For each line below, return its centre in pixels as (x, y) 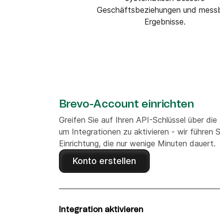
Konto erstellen (104, 161)
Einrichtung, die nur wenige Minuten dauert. (137, 143)
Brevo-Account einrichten (127, 104)
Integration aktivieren (101, 210)
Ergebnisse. (165, 22)
